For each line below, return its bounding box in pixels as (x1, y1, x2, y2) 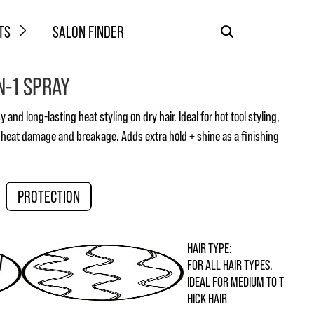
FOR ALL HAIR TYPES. (186, 256, 273, 273)
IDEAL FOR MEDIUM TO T (186, 273, 284, 289)
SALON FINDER (53, 20, 125, 41)
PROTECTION (18, 186, 80, 206)
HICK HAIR (186, 289, 227, 306)
